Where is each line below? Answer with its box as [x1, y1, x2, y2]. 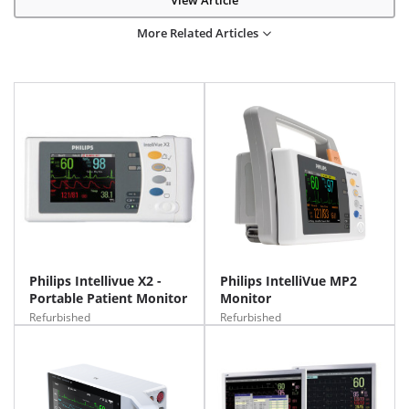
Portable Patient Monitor [29, 289, 187, 307]
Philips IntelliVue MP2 [220, 272, 357, 289]
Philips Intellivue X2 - [29, 272, 162, 289]
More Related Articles [136, 25, 258, 41]
